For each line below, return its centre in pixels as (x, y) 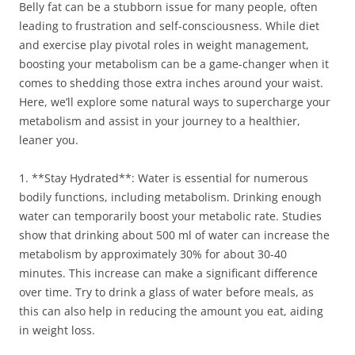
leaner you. (49, 140)
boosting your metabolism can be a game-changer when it (174, 64)
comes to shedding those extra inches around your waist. (171, 83)
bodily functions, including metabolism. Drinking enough (170, 197)
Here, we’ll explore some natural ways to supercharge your (175, 102)
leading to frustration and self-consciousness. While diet (169, 26)
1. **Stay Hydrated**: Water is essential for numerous (164, 178)
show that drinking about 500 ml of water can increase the (174, 235)
